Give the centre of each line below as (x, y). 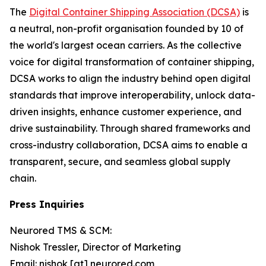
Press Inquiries (47, 204)
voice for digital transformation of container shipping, (132, 61)
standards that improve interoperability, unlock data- (132, 95)
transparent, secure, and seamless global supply (120, 161)
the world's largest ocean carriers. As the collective (126, 45)
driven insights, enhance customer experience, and (126, 111)
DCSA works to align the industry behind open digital (130, 78)
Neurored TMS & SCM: (61, 230)
